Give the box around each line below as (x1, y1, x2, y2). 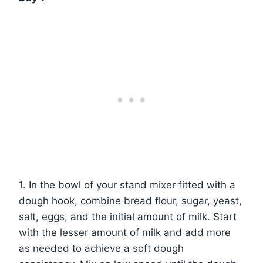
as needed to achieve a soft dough (19, 242, 184, 255)
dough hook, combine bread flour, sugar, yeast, (19, 195, 242, 207)
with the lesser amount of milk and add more (19, 227, 231, 239)
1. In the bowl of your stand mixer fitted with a (19, 179, 235, 191)
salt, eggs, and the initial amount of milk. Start (19, 211, 237, 223)
